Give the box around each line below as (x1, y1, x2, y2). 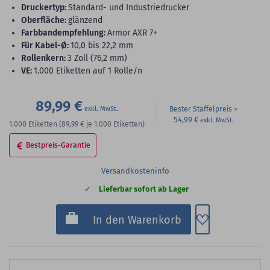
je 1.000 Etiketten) (86, 120, 145, 128)
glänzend (68, 15, 102, 25)
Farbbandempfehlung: (25, 28, 105, 38)
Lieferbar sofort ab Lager (97, 184, 189, 193)
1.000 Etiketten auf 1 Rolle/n (34, 66, 142, 76)
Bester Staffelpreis (169, 105, 232, 113)
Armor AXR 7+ (107, 28, 157, 38)
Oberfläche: (27, 15, 66, 25)
